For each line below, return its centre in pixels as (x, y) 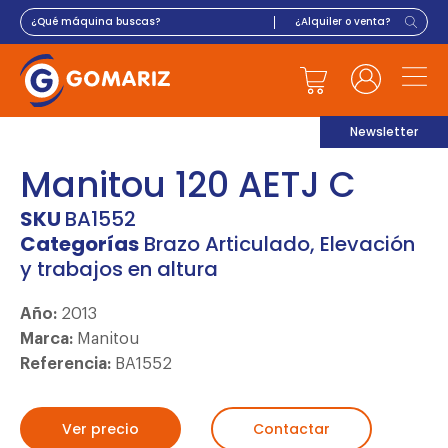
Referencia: (67, 363)
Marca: (48, 338)
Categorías (79, 243)
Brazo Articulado (227, 243)
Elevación (367, 243)
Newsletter (384, 131)
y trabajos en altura (119, 268)
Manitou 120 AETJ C (188, 184)
